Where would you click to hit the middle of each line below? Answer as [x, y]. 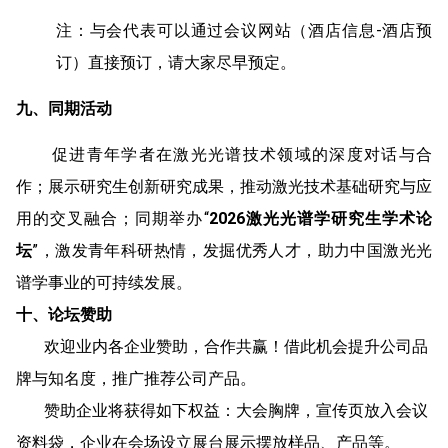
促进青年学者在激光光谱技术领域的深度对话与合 [242, 154]
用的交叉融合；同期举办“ [112, 218]
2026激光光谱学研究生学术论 [320, 218]
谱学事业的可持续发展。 [104, 282]
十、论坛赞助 [64, 314]
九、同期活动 [64, 108]
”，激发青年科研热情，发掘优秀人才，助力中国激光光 [232, 250]
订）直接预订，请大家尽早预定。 [176, 62]
